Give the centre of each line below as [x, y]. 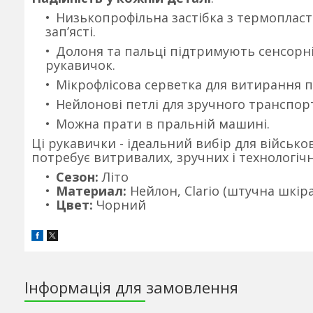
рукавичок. [80, 65]
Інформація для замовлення [131, 287]
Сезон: [77, 177]
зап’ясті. [71, 31]
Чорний [121, 205]
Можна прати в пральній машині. [163, 124]
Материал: [91, 191]
